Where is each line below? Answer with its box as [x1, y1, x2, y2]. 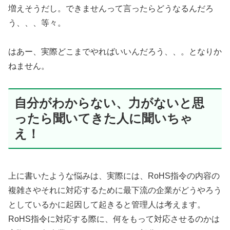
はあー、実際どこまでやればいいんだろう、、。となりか [8, 47, 222, 56]
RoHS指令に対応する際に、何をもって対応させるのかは [8, 215, 220, 224]
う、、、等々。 [8, 18, 66, 27]
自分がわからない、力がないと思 [14, 96, 204, 110]
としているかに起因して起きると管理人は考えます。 [8, 200, 205, 209]
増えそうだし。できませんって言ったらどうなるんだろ [8, 4, 214, 13]
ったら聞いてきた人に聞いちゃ [14, 111, 193, 126]
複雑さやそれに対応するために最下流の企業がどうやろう [8, 186, 222, 195]
